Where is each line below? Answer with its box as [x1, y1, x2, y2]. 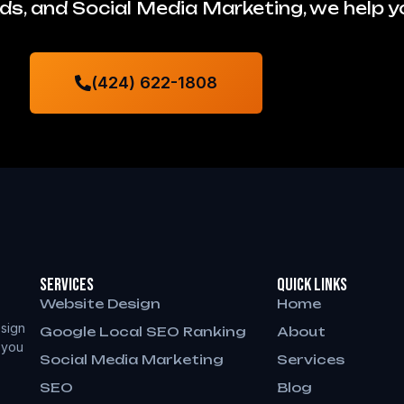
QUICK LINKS [277, 273, 348, 296]
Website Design [39, 295, 161, 311]
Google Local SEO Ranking [39, 323, 246, 339]
